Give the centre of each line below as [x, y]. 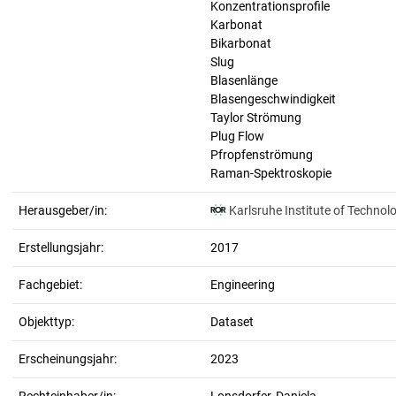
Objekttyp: [46, 322]
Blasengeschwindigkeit [273, 99]
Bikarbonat [241, 43]
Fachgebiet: [50, 285]
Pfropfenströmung [262, 155]
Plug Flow [237, 136]
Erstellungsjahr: [61, 247]
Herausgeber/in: [63, 210]
